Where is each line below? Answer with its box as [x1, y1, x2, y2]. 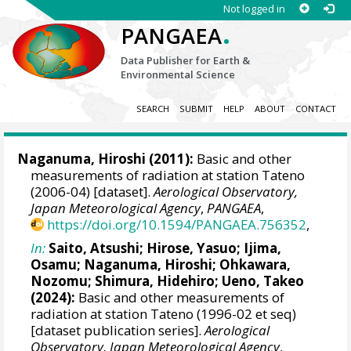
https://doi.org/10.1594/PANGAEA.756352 [47, 215, 307, 234]
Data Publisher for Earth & [121, 53, 251, 67]
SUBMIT [179, 103, 213, 115]
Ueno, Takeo [222, 271, 305, 290]
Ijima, [244, 238, 282, 257]
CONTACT [295, 103, 336, 115]
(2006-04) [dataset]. [31, 183, 154, 201]
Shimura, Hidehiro [95, 271, 215, 290]
